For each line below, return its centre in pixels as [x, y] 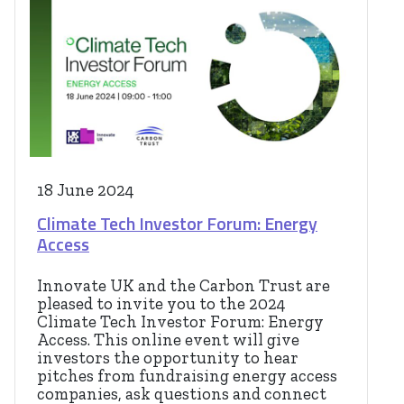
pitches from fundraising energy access [187, 376]
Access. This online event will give [168, 340]
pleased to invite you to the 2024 [161, 304]
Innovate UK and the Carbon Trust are [184, 286]
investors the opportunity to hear [168, 358]
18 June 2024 [86, 191]
